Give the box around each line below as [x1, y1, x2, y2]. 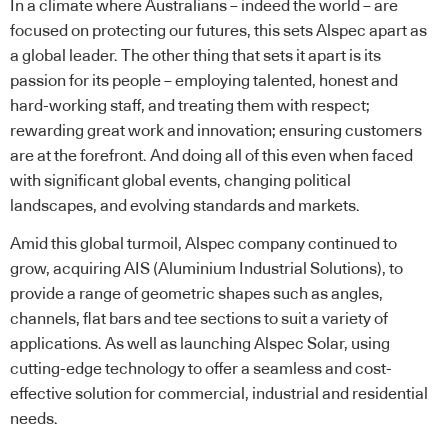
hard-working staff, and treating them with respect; [10, 98, 370, 115]
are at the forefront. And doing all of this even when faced [10, 148, 413, 165]
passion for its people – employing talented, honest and [10, 73, 398, 90]
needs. [10, 410, 58, 427]
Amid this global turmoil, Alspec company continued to [10, 235, 397, 252]
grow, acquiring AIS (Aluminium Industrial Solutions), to [10, 260, 403, 277]
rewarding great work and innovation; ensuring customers [10, 123, 422, 140]
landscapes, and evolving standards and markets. [10, 198, 360, 215]
